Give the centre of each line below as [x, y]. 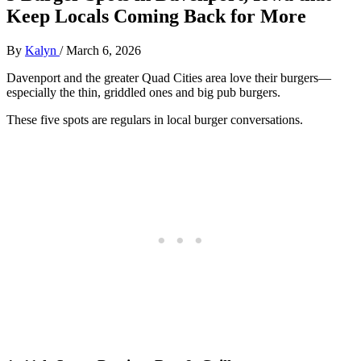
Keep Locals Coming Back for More [159, 16]
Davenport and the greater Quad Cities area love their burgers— [169, 77]
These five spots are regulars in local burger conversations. [155, 119]
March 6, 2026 [104, 50]
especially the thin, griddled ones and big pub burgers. [143, 92]
